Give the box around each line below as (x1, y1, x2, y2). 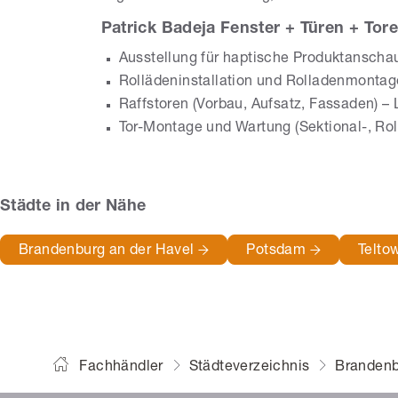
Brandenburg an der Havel (19, 243, 198, 259)
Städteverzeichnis (188, 360, 310, 375)
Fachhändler (79, 360, 163, 375)
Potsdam (246, 243, 310, 259)
